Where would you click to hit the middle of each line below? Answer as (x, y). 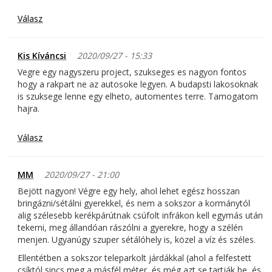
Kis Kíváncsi (42, 56)
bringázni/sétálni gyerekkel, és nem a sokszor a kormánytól (134, 203)
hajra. (29, 109)
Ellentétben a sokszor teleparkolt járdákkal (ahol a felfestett (134, 258)
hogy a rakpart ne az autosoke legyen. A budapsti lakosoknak (138, 84)
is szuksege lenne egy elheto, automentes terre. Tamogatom (138, 97)
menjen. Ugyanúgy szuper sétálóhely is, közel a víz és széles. (137, 240)
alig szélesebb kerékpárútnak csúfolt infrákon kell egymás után (140, 216)
